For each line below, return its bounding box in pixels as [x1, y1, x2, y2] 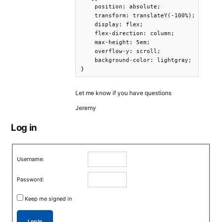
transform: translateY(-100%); [81, 12, 195, 19]
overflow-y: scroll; [81, 48, 161, 55]
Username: [17, 155, 45, 163]
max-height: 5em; [81, 39, 150, 46]
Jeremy [75, 104, 96, 111]
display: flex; [81, 21, 143, 28]
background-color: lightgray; [81, 57, 192, 63]
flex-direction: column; [81, 30, 174, 37]
